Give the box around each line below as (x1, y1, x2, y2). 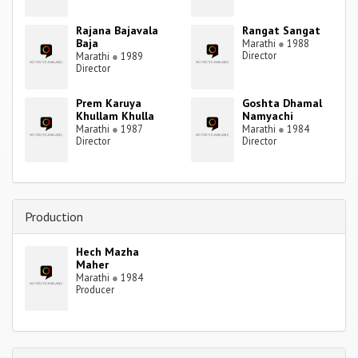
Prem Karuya (76, 96, 142, 111)
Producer (76, 283, 115, 296)
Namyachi (242, 109, 294, 124)
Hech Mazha (76, 245, 140, 260)
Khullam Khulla (76, 109, 155, 124)
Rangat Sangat (242, 23, 321, 38)
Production (25, 209, 83, 225)
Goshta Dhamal (242, 96, 323, 111)
